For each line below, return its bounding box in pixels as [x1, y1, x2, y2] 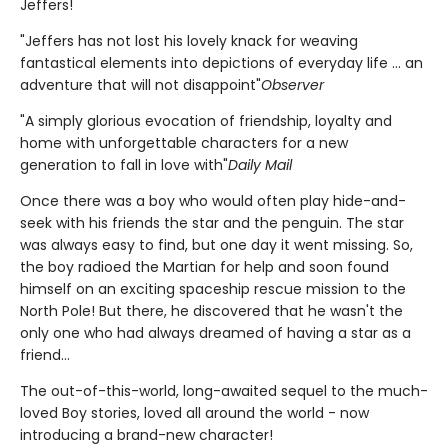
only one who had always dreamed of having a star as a [20, 322, 411, 343]
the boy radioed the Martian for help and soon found [20, 256, 389, 277]
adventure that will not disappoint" [20, 74, 261, 95]
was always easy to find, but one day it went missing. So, [20, 234, 413, 255]
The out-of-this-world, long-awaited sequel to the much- [20, 380, 428, 401]
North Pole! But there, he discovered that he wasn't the [20, 300, 403, 321]
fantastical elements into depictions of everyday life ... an [20, 52, 423, 73]
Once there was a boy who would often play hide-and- [20, 190, 406, 211]
